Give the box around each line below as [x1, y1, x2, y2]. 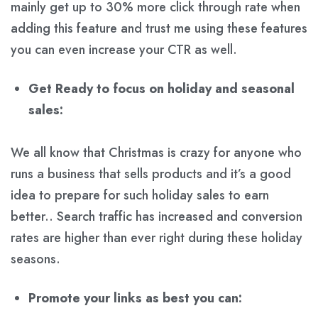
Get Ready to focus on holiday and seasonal [28, 79, 295, 98]
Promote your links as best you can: [28, 288, 242, 307]
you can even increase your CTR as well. [11, 40, 237, 59]
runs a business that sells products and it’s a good [11, 164, 291, 183]
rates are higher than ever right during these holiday [11, 228, 302, 247]
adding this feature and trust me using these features [11, 18, 307, 38]
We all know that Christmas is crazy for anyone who [11, 143, 302, 162]
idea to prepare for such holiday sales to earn [11, 185, 269, 204]
